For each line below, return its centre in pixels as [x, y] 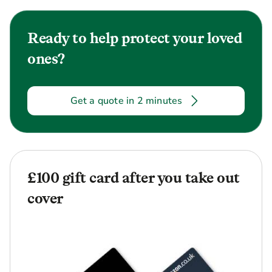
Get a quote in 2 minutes [126, 101]
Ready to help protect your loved [134, 38]
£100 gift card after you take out [134, 178]
